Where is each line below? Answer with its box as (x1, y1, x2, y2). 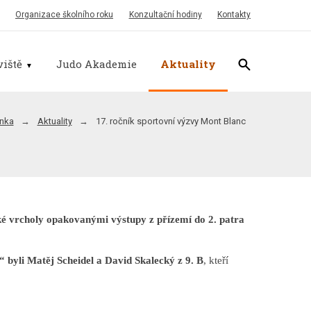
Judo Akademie (56, 56, 137, 71)
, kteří (203, 254, 228, 266)
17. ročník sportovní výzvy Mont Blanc (95, 116, 246, 127)
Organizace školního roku (15, 10, 114, 19)
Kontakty (217, 10, 251, 19)
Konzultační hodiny (128, 10, 202, 19)
